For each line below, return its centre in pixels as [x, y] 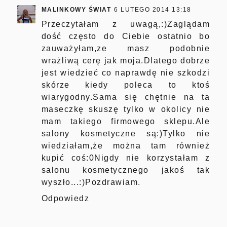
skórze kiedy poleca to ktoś [126, 85]
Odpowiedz [65, 198]
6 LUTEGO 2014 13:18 [153, 9]
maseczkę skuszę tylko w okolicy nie [126, 109]
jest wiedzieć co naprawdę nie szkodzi [126, 72]
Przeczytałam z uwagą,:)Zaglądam [126, 24]
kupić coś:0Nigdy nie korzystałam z [126, 158]
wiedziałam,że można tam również [126, 145]
